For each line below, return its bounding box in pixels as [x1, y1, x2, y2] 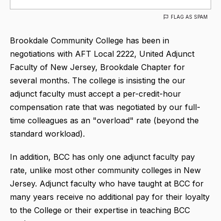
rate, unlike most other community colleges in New [10, 165, 201, 175]
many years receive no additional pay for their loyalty [10, 191, 210, 202]
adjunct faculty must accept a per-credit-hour [10, 88, 181, 99]
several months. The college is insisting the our [10, 75, 185, 85]
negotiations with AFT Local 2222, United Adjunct [10, 48, 194, 59]
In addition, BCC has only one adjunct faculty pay [10, 151, 195, 162]
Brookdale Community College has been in [10, 35, 169, 45]
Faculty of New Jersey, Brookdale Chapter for [10, 62, 185, 72]
